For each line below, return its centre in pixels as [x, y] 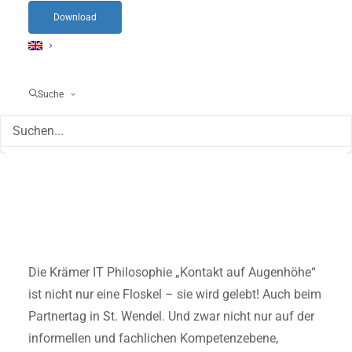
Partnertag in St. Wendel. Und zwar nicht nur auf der [171, 316]
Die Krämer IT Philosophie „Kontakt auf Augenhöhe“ [172, 272]
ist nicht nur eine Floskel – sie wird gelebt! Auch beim [175, 294]
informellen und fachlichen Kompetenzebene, [153, 338]
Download [75, 17]
